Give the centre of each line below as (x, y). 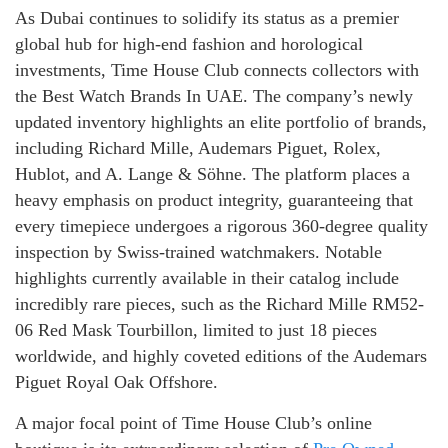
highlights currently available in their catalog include (207, 277)
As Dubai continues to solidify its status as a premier (207, 17)
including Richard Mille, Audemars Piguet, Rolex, (198, 147)
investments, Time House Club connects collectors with (217, 69)
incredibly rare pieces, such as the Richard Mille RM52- (219, 303)
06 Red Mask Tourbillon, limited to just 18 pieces (196, 329)
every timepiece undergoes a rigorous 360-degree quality (221, 225)
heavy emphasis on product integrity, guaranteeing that (214, 199)
